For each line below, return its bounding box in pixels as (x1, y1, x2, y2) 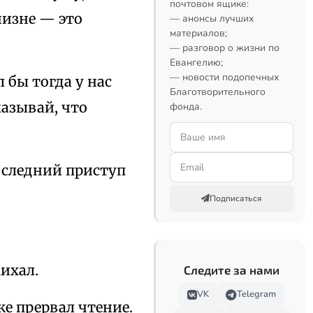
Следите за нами (184, 263, 279, 277)
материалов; (170, 27, 227, 40)
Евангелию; (170, 56, 223, 69)
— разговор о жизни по (170, 41, 279, 54)
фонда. (170, 100, 202, 113)
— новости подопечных (170, 71, 279, 84)
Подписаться (210, 193, 262, 204)
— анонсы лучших (170, 12, 254, 25)
